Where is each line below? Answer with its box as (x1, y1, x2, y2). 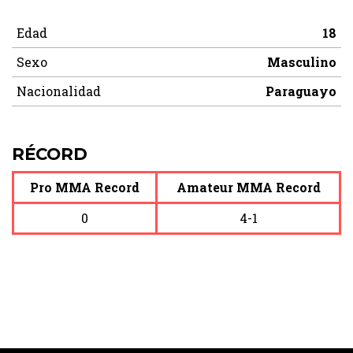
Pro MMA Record (30, 178, 139, 195)
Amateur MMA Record (176, 178, 321, 195)
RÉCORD (12, 143, 87, 165)
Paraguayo (266, 83, 336, 100)
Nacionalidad (17, 83, 101, 100)
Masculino (267, 54, 336, 71)
